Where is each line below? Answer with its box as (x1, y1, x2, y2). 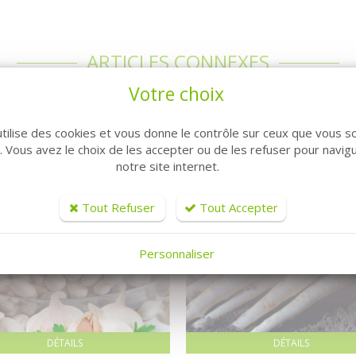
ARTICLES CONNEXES (87, 48, 269, 75)
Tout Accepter (195, 199, 278, 215)
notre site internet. (115, 157, 219, 174)
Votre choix (129, 80, 224, 106)
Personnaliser (138, 245, 215, 261)
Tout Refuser (79, 199, 155, 215)
